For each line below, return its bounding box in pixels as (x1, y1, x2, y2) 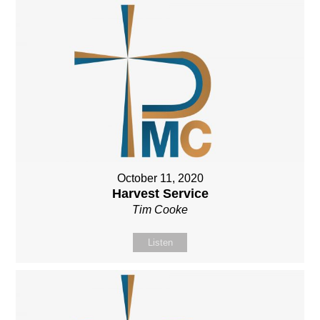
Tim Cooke (132, 204, 188, 216)
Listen (147, 237, 173, 249)
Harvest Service (111, 186, 209, 201)
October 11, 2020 (116, 172, 204, 185)
